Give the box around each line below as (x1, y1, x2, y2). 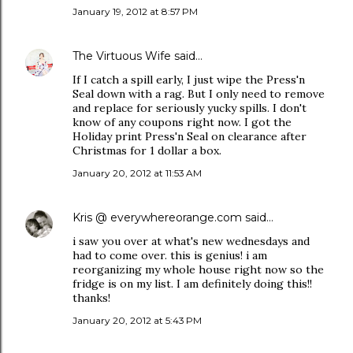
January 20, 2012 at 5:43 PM (72, 314, 202, 326)
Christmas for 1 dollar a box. (72, 143, 221, 158)
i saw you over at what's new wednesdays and (72, 234, 310, 248)
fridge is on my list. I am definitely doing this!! (72, 277, 312, 291)
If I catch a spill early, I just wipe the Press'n (72, 72, 305, 87)
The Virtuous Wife (72, 49, 171, 63)
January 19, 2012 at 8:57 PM (72, 6, 198, 17)
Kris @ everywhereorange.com (72, 210, 242, 225)
